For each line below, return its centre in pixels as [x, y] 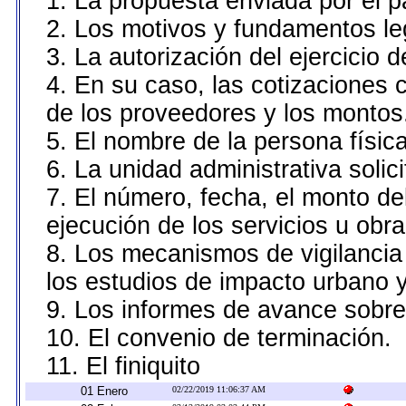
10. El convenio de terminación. [219, 338]
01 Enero [104, 391]
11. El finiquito [123, 366]
